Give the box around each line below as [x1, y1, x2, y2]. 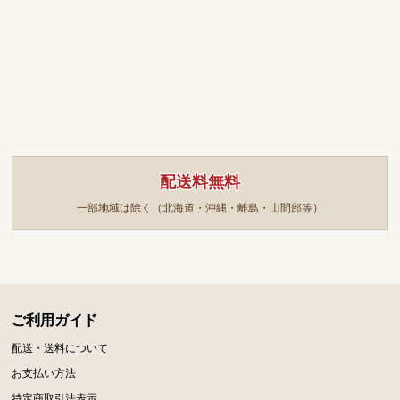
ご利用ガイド [12, 312, 98, 329]
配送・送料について [12, 341, 109, 354]
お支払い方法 [12, 366, 77, 379]
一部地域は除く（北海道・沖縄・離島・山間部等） [76, 202, 323, 215]
